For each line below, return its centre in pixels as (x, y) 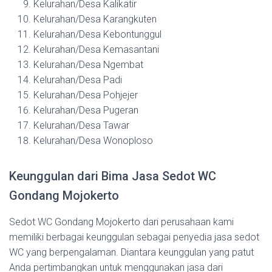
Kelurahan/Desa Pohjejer (86, 95)
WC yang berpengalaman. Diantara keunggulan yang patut (131, 252)
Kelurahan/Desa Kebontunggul (97, 34)
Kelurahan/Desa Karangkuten (95, 19)
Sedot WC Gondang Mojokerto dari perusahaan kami (121, 222)
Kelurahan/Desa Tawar (81, 125)
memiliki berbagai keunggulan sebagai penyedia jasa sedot (134, 237)
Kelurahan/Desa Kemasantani (96, 49)
